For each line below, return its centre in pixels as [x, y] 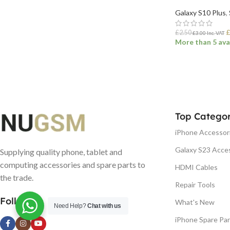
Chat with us [104, 206]
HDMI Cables [196, 167]
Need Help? [71, 206]
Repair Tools [195, 184]
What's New [195, 202]
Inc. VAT [215, 33]
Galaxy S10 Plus [200, 12]
